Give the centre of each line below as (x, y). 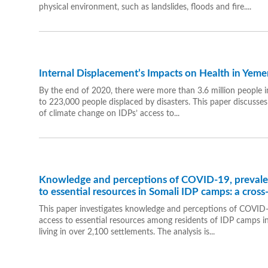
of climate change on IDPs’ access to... (109, 114)
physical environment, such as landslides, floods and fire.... (145, 7)
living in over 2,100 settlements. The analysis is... (127, 232)
